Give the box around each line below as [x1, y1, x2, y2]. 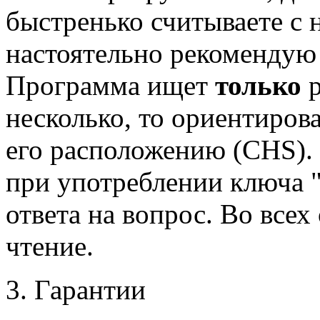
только [215, 69, 301, 101]
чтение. [6, 230, 94, 261]
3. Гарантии [6, 274, 146, 305]
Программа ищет [6, 69, 215, 101]
